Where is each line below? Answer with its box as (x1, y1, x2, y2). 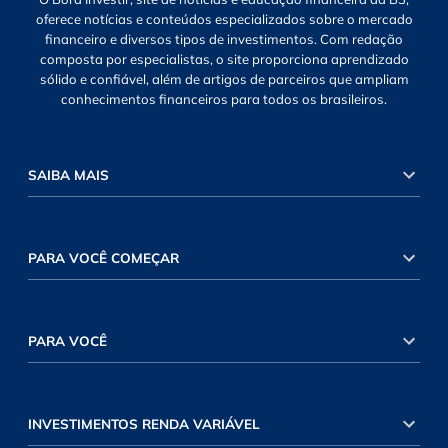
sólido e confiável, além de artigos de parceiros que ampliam (39, 70, 409, 87)
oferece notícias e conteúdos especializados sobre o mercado (35, 10, 413, 27)
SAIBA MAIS (27, 166, 109, 184)
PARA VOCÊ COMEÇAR (27, 248, 179, 266)
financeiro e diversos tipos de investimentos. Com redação (45, 30, 403, 47)
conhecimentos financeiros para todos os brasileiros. (61, 90, 387, 107)
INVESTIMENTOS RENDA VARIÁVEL (27, 414, 260, 432)
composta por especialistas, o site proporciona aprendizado (39, 50, 409, 67)
